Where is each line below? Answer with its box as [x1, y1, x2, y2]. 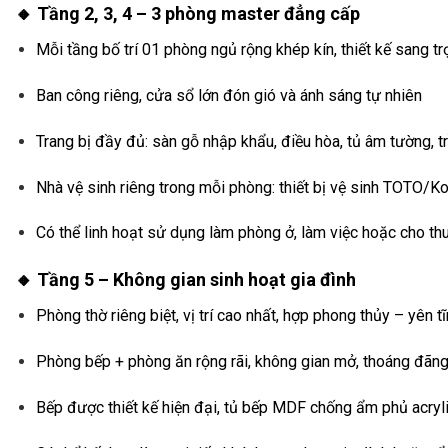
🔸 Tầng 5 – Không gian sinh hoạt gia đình [15, 269, 356, 291]
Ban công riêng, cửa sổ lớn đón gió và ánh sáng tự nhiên [35, 86, 422, 106]
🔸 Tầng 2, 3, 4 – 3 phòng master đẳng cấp [15, 3, 360, 25]
